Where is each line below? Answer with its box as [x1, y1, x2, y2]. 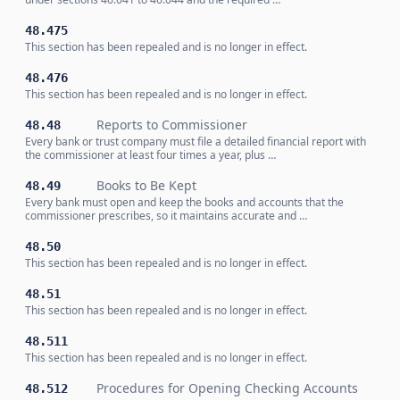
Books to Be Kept [96, 177, 196, 194]
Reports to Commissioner [96, 116, 247, 133]
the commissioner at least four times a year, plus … [25, 147, 276, 162]
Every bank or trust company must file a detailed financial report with [25, 134, 366, 149]
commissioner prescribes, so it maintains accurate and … [25, 208, 307, 223]
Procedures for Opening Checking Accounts [96, 379, 358, 396]
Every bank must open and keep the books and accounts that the [25, 195, 344, 210]
